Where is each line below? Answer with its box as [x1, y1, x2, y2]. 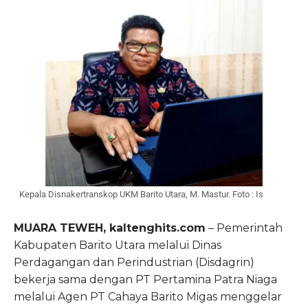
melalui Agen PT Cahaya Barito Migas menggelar [14, 290, 282, 304]
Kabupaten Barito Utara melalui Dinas [14, 239, 221, 252]
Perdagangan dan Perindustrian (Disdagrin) [14, 256, 254, 269]
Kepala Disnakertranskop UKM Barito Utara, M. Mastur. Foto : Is [19, 189, 263, 200]
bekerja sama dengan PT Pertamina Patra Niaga [14, 273, 277, 287]
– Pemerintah [206, 221, 283, 235]
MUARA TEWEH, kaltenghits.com [14, 221, 206, 235]
